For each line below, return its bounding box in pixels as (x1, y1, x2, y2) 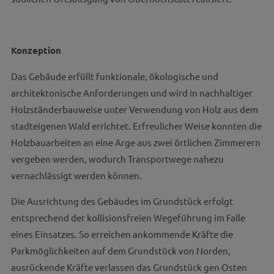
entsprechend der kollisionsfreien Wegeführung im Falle (10, 212, 245, 223)
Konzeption (10, 44, 61, 56)
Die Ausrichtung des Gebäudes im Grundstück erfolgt (10, 195, 233, 207)
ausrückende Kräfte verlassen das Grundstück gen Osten (10, 261, 247, 273)
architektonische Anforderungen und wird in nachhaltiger (10, 87, 253, 98)
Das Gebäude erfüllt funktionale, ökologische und (10, 70, 218, 82)
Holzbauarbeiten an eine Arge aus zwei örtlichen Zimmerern (10, 136, 261, 148)
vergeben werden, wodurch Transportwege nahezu (10, 153, 224, 165)
